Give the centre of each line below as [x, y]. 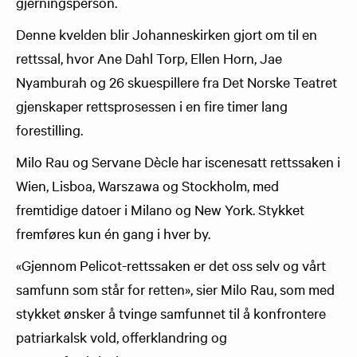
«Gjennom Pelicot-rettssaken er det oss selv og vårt [171, 265]
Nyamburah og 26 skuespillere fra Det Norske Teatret [177, 82]
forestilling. [49, 129]
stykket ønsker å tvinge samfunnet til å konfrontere [171, 313]
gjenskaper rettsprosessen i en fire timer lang [152, 106]
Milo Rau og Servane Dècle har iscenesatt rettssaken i [178, 161]
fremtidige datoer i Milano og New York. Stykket [160, 209]
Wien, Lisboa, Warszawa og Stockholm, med [147, 185]
